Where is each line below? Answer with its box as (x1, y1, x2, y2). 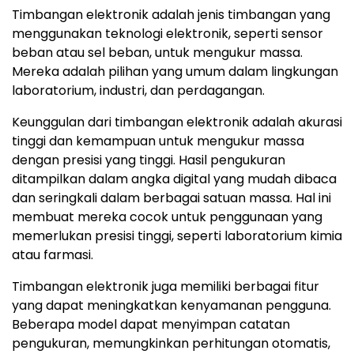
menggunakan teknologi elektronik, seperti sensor (12, 24, 323, 43)
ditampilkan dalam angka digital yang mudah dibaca (12, 170, 337, 189)
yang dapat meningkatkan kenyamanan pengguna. (12, 296, 331, 315)
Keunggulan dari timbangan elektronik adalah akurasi (12, 113, 342, 132)
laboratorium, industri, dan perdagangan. (12, 81, 265, 100)
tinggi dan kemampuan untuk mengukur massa (12, 132, 304, 151)
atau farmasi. (12, 246, 93, 265)
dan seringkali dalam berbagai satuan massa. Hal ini (12, 189, 331, 208)
